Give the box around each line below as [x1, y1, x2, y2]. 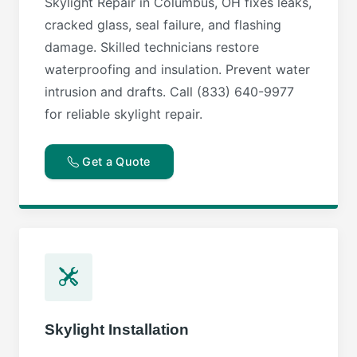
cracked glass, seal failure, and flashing [45, 17, 281, 33]
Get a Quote [79, 155, 151, 169]
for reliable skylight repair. [45, 106, 202, 123]
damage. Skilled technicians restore [45, 39, 259, 56]
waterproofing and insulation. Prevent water [45, 61, 310, 78]
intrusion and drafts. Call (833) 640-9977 [45, 84, 294, 100]
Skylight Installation [45, 320, 189, 338]
